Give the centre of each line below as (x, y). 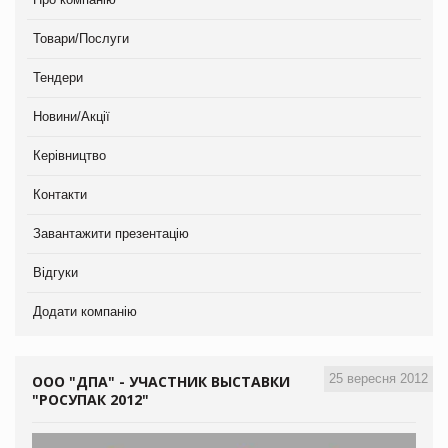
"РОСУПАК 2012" (90, 399)
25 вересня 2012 (378, 378)
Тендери (58, 77)
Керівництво (69, 155)
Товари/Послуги (81, 38)
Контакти (60, 194)
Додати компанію (85, 311)
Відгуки (55, 272)
